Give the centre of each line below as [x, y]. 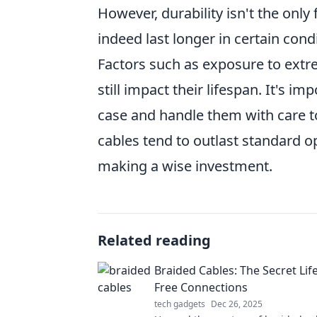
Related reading [154, 241]
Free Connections [201, 288]
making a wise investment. [185, 166]
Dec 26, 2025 [237, 304]
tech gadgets [180, 304]
